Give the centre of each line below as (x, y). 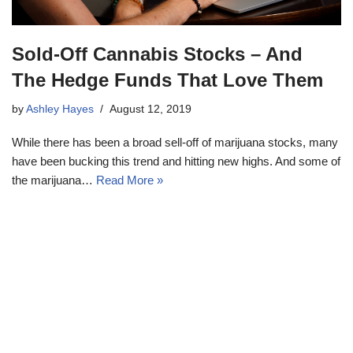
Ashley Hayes (60, 109)
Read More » (130, 180)
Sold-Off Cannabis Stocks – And (157, 54)
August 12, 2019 (150, 109)
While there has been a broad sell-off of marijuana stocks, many (175, 142)
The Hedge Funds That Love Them (167, 80)
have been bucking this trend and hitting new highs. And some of (176, 161)
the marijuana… (54, 180)
